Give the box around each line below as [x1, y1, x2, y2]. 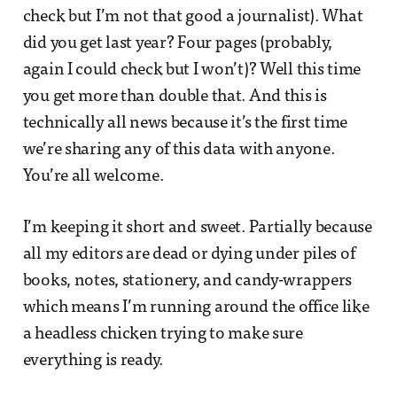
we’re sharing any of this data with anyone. [22, 141, 335, 159]
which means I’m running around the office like [22, 299, 370, 316]
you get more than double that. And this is [22, 88, 327, 105]
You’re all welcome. [22, 167, 164, 185]
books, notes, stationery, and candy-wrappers [22, 272, 353, 290]
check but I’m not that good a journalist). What [22, 8, 363, 26]
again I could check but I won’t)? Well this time [22, 61, 362, 79]
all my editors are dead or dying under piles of [22, 245, 355, 263]
